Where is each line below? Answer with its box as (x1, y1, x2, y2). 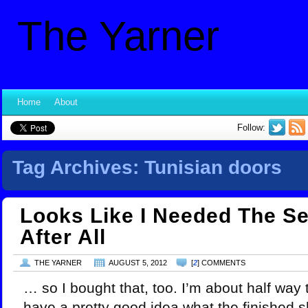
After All (20, 225, 106, 248)
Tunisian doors (144, 156, 282, 178)
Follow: (237, 122, 265, 133)
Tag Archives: (12, 156, 144, 178)
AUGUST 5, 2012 (109, 258, 167, 267)
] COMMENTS (197, 258, 245, 267)
